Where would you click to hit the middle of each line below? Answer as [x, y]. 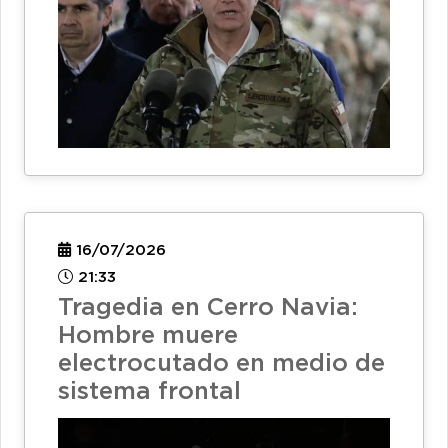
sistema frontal [149, 392]
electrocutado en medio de [221, 364]
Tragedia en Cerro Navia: [208, 308]
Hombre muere [148, 336]
